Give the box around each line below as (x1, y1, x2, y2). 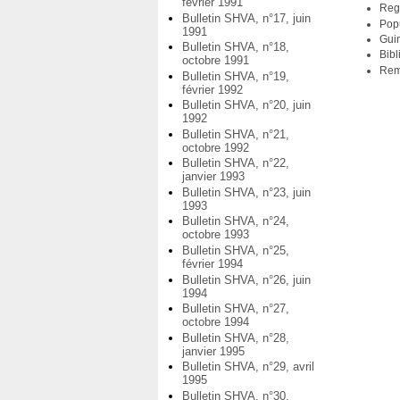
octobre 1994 (182, 315, 249, 329)
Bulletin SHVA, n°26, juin (182, 272, 311, 287)
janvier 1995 (182, 344, 245, 358)
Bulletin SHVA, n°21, (182, 127, 289, 141)
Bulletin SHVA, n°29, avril (182, 360, 314, 374)
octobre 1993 (182, 228, 249, 242)
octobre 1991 (182, 54, 249, 68)
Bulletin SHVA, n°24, (182, 214, 289, 229)
